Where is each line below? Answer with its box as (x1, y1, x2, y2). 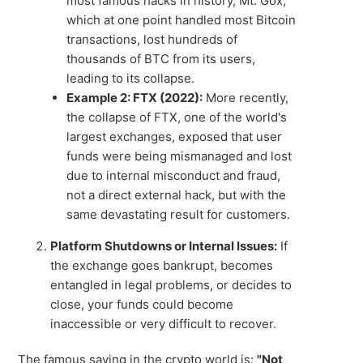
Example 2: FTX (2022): (66, 90, 203, 105)
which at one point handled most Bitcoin (66, 12, 297, 28)
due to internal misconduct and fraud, (66, 168, 281, 183)
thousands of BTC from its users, (66, 51, 256, 66)
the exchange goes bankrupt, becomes (50, 258, 274, 273)
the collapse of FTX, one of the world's (66, 109, 288, 125)
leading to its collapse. (66, 70, 195, 86)
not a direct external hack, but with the (66, 187, 287, 203)
